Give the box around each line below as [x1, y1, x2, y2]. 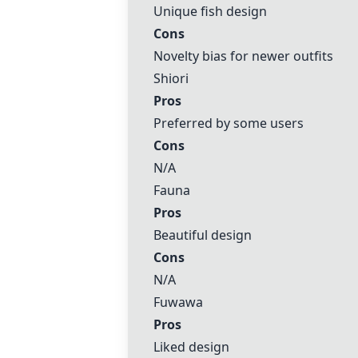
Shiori [153, 70, 189, 87]
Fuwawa [153, 293, 203, 311]
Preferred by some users [153, 114, 304, 132]
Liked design [153, 338, 229, 356]
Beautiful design [153, 226, 252, 244]
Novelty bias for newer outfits [153, 47, 333, 65]
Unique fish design [153, 2, 267, 20]
